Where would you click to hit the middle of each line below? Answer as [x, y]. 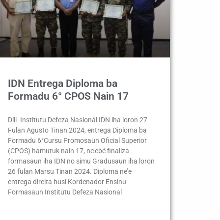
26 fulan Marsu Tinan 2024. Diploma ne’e [70, 171]
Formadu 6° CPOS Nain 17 [68, 96]
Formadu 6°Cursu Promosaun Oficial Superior [77, 140]
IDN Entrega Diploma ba [63, 83]
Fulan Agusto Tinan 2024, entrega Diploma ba [77, 130]
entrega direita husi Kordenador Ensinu [67, 181]
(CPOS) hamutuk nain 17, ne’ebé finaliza [69, 151]
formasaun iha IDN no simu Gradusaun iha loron [81, 161]
